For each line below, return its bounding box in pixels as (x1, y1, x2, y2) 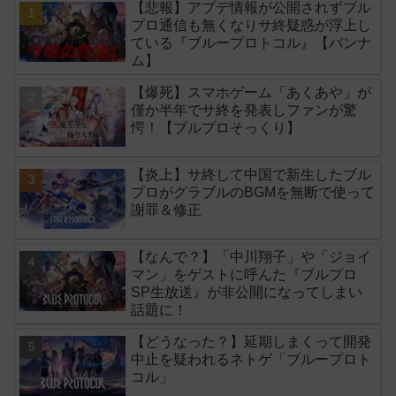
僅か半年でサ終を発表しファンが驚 (131, 102, 358, 118)
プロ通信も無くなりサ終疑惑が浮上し (131, 17, 372, 33)
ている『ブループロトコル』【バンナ (131, 34, 372, 50)
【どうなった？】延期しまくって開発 (131, 334, 372, 350)
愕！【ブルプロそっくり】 (131, 119, 301, 135)
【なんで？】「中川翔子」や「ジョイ (131, 249, 372, 265)
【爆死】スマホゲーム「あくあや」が (131, 84, 372, 100)
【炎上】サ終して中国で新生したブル (131, 167, 372, 183)
